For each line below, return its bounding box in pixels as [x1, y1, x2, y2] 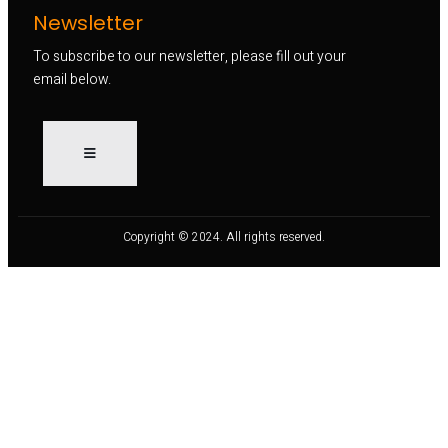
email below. [33, 68, 111, 90]
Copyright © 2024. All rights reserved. [123, 227, 325, 246]
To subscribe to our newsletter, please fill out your [33, 45, 346, 67]
